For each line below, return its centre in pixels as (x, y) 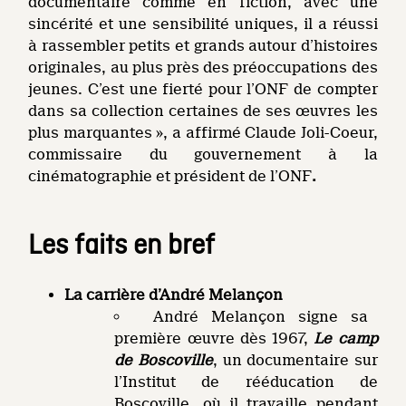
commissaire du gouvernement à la (203, 155)
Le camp (346, 338)
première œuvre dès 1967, (214, 338)
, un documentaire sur (295, 360)
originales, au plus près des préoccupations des (203, 68)
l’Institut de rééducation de (246, 382)
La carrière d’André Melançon (174, 295)
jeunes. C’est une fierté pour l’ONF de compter (203, 89)
